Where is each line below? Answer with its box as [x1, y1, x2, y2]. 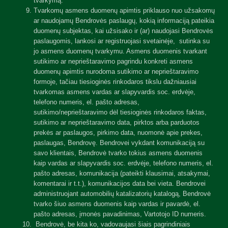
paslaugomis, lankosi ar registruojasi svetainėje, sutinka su [34, 37, 210, 45]
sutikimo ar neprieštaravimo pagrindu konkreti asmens [34, 58, 193, 65]
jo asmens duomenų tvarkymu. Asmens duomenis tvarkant [34, 47, 207, 55]
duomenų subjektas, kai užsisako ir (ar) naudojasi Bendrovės [34, 27, 213, 35]
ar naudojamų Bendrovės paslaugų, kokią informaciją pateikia [34, 17, 214, 24]
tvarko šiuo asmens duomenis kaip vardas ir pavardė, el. [34, 200, 201, 208]
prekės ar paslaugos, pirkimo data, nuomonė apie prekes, [34, 129, 203, 136]
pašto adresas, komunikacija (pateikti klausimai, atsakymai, [34, 169, 210, 177]
